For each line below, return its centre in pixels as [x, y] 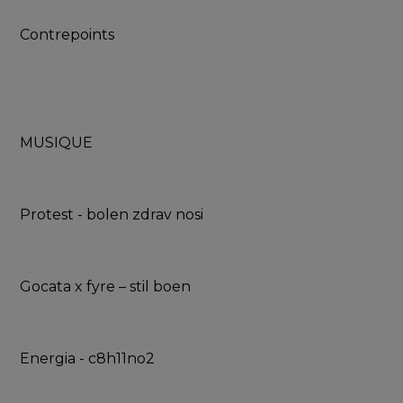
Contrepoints [67, 35]
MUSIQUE [57, 143]
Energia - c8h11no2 [88, 359]
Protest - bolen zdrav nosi [112, 215]
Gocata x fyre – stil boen [106, 287]
